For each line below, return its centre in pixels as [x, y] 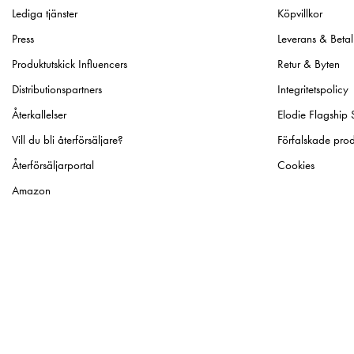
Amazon [31, 191]
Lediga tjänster [45, 14]
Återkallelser [39, 115]
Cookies [296, 166]
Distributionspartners [57, 90]
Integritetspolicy [313, 90]
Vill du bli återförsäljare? [68, 140]
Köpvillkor [300, 14]
